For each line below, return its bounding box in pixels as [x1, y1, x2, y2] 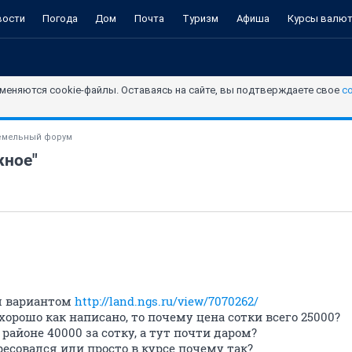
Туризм [181, 13, 218, 24]
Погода [42, 13, 78, 24]
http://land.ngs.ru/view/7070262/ [75, 293, 258, 309]
